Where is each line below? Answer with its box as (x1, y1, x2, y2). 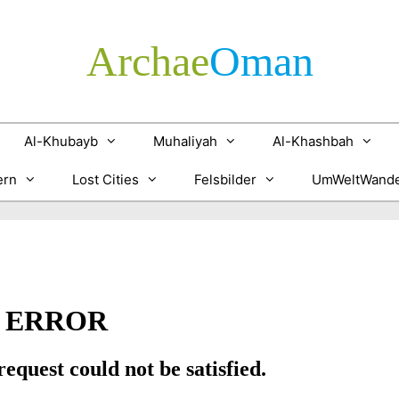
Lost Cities (72, 171, 139, 188)
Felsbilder (194, 171, 256, 188)
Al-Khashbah (273, 133, 354, 150)
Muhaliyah (153, 133, 217, 150)
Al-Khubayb (24, 133, 98, 150)
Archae (85, 37, 209, 85)
